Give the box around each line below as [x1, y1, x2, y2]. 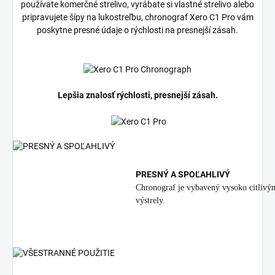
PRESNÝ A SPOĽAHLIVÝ [136, 169, 230, 179]
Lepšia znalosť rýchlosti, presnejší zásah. [57, 90, 218, 101]
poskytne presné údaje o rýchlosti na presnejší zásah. [37, 25, 238, 36]
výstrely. [136, 196, 165, 205]
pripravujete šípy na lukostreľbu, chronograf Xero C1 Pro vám [21, 12, 254, 23]
